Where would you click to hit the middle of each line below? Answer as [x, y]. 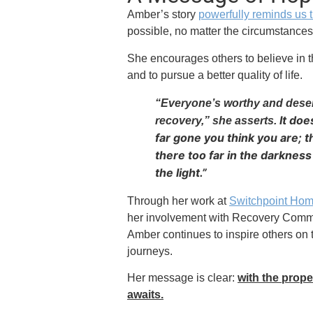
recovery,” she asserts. [218, 120]
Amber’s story [163, 15]
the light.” [181, 172]
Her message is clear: [183, 277]
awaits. [146, 294]
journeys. [150, 251]
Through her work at [179, 201]
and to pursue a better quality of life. [215, 75]
